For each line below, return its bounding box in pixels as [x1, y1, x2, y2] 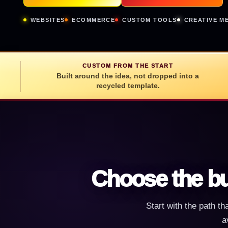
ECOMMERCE [72, 16, 116, 23]
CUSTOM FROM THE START [82, 62, 174, 69]
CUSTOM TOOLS [122, 16, 177, 23]
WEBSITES [31, 16, 65, 23]
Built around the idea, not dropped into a [56, 71, 199, 80]
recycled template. [96, 81, 160, 90]
